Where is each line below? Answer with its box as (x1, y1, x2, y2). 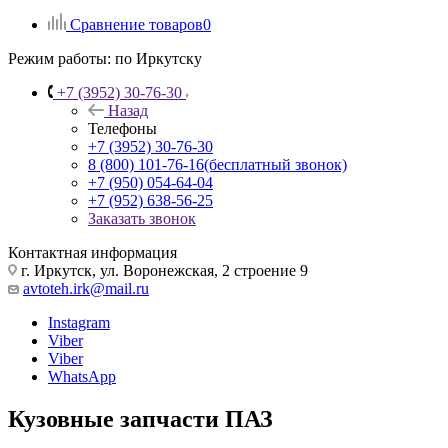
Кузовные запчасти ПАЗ (8, 405, 273, 432)
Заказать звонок (88, 209, 196, 227)
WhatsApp (48, 367, 116, 385)
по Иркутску (111, 49, 202, 67)
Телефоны (88, 119, 157, 137)
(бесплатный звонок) (204, 155, 347, 173)
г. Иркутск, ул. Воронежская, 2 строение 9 (17, 261, 308, 279)
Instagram (48, 313, 110, 331)
